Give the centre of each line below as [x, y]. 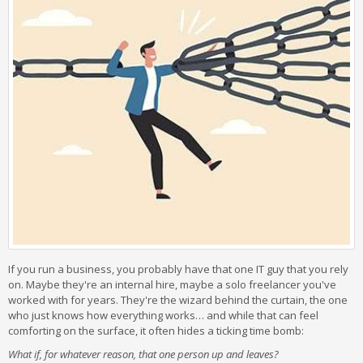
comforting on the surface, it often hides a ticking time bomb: [156, 331]
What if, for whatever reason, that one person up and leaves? [143, 354]
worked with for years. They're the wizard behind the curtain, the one [178, 300]
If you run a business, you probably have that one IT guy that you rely [178, 269]
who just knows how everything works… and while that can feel [163, 315]
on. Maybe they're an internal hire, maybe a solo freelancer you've [172, 284]
